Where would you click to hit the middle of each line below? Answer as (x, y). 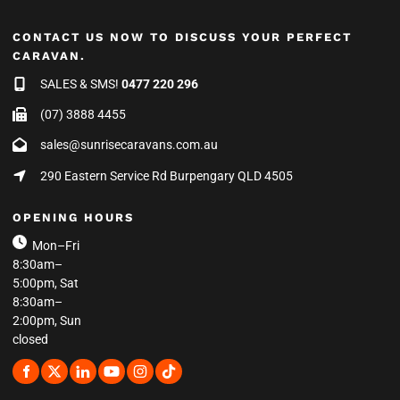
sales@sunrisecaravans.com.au (129, 145)
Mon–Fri (53, 245)
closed (30, 339)
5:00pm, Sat (46, 283)
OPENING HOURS (73, 217)
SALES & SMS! (74, 83)
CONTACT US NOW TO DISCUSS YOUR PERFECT (182, 37)
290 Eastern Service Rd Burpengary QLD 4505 (160, 175)
